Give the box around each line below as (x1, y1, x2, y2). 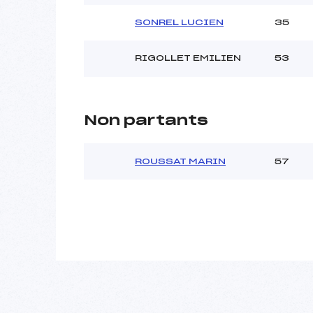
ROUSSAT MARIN (135, 156, 226, 166)
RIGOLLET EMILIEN (135, 53, 241, 62)
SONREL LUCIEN (135, 17, 224, 27)
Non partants (84, 113, 208, 128)
